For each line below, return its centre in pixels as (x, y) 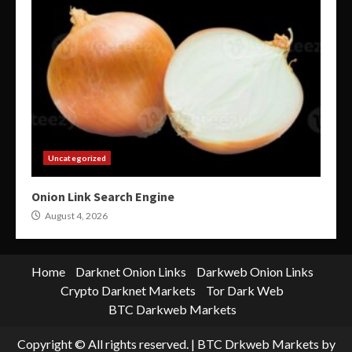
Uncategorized (77, 158)
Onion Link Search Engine (103, 197)
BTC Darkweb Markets (172, 310)
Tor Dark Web (245, 291)
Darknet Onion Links (130, 272)
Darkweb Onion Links (255, 272)
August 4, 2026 (75, 216)
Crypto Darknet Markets (128, 291)
